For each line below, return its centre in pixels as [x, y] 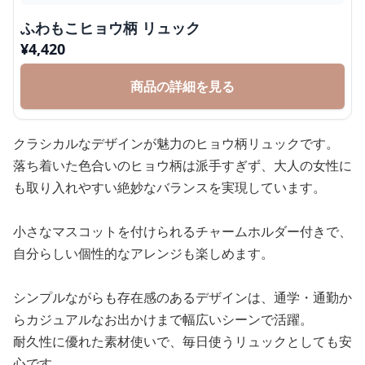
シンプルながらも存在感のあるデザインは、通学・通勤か [182, 297]
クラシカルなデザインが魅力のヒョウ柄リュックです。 [176, 143]
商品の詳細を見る [182, 86]
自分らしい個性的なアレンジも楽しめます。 [143, 253]
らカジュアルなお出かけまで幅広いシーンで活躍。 [163, 319]
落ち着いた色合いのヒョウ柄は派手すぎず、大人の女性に [182, 165]
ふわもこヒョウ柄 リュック [110, 28]
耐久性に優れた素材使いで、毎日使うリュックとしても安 [182, 341]
